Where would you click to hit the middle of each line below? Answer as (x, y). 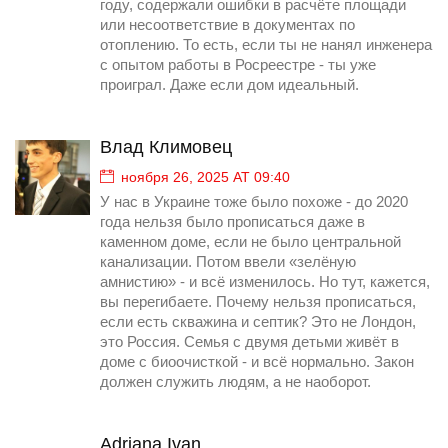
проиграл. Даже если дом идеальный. (229, 85)
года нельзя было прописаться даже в (232, 222)
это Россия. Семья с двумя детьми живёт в (249, 342)
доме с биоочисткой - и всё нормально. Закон (257, 362)
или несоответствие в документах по (227, 25)
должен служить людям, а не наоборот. (235, 382)
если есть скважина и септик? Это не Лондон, (258, 322)
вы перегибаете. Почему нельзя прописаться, (258, 302)
